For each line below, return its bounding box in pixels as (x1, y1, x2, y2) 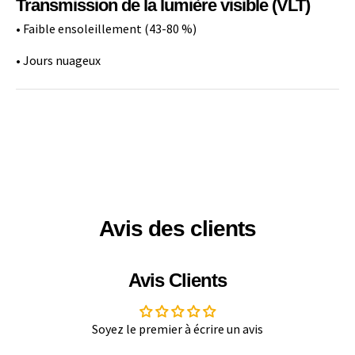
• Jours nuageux (16, 52, 101, 68)
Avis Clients (128, 269, 227, 292)
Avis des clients (99, 216, 256, 242)
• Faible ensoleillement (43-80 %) (16, 20, 197, 36)
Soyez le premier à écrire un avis (92, 321, 263, 338)
